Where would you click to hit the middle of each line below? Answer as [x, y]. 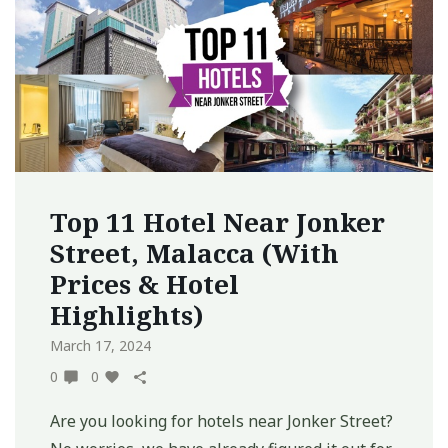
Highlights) [127, 315]
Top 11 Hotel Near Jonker [217, 222]
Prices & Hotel [144, 284]
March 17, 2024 [100, 346]
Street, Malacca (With [194, 253]
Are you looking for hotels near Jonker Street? [221, 421]
